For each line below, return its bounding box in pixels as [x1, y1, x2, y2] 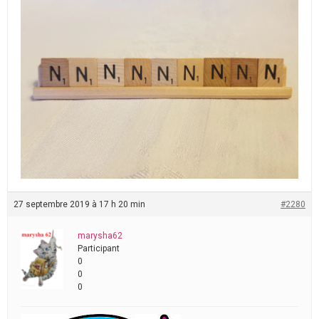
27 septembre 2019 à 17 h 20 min [14, 199, 145, 210]
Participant [78, 244, 120, 254]
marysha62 [78, 231, 122, 241]
